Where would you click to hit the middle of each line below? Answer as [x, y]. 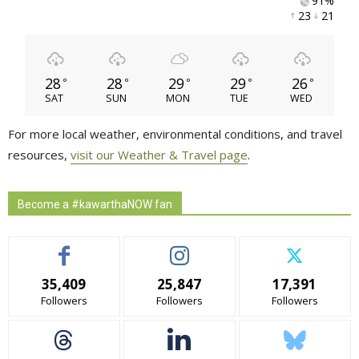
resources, [39, 154]
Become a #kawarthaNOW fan [95, 204]
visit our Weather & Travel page [159, 154]
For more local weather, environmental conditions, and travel [175, 133]
